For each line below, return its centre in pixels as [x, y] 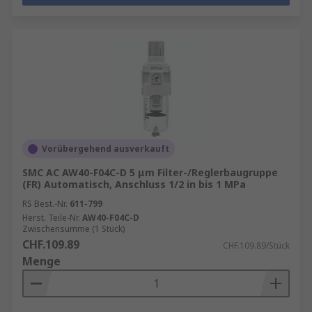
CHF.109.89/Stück [256, 245]
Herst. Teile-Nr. [51, 218]
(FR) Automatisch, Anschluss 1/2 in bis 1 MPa [134, 184]
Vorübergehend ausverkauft [106, 149]
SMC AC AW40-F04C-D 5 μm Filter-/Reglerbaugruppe [150, 172]
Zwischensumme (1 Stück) [73, 229]
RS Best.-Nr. [45, 204]
